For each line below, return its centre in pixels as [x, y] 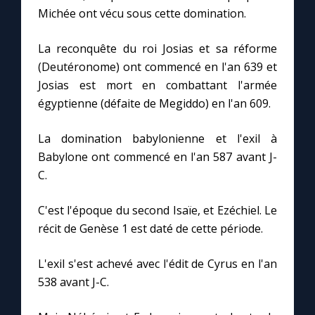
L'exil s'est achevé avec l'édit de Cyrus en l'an [157, 264]
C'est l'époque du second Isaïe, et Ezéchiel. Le [157, 211]
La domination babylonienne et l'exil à [157, 139]
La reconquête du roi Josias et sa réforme [157, 49]
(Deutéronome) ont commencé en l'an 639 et [157, 67]
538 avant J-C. [73, 282]
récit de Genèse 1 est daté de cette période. [150, 229]
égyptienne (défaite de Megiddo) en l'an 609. [154, 104]
